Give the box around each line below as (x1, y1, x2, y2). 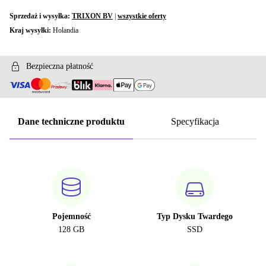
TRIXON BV (72, 12, 113, 20)
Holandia (53, 26, 78, 34)
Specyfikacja (170, 116, 219, 127)
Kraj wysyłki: (9, 26, 53, 34)
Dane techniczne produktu (18, 116, 125, 127)
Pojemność (52, 212, 91, 221)
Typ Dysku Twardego (157, 212, 233, 221)
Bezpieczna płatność (26, 62, 93, 71)
